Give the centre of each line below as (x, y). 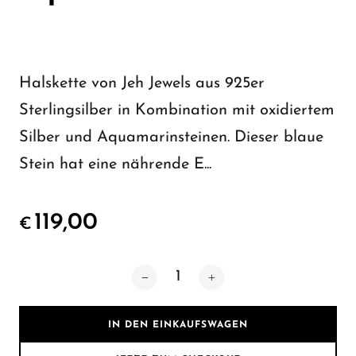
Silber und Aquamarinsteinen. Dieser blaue (171, 137)
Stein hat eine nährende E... (115, 164)
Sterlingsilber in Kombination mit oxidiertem (177, 110)
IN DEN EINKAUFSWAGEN (178, 325)
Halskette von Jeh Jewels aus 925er (142, 83)
